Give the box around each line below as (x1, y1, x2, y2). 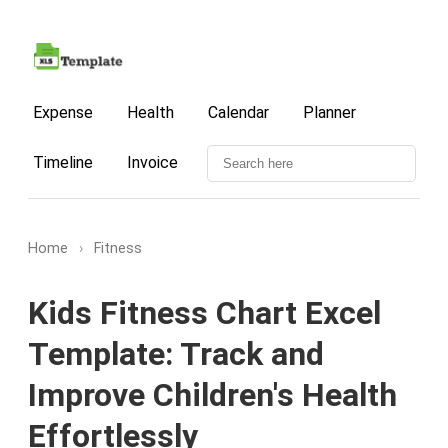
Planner (303, 103, 356, 122)
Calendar (208, 103, 269, 122)
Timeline (33, 153, 93, 172)
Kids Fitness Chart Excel (28, 294, 381, 333)
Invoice (127, 153, 178, 172)
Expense (33, 103, 93, 122)
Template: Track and (28, 335, 324, 374)
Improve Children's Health (28, 376, 397, 415)
